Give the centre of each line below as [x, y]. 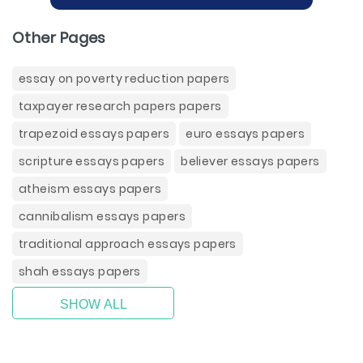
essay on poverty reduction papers [124, 79]
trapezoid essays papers [94, 134]
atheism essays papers [90, 189]
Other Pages [59, 38]
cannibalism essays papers [102, 216]
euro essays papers [245, 134]
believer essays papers [250, 161]
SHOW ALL [93, 304]
